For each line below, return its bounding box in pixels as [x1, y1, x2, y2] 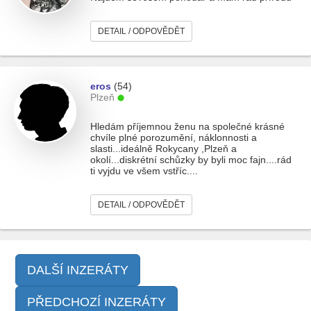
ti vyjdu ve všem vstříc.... [90, 165, 198, 176]
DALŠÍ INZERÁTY [27, 263, 128, 277]
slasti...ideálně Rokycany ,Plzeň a [90, 143, 237, 154]
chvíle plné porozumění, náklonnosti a [90, 132, 257, 143]
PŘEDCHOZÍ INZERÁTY [27, 295, 166, 309]
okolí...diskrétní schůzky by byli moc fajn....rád [90, 154, 292, 165]
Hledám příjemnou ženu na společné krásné [90, 121, 285, 132]
